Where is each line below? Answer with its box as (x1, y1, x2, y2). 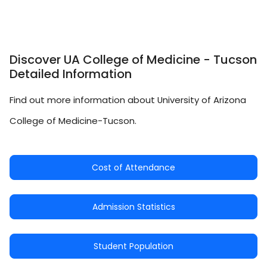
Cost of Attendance (92, 162, 175, 174)
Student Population (94, 240, 173, 253)
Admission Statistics (92, 201, 175, 213)
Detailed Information (10, 66, 132, 83)
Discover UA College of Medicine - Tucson (10, 51, 257, 69)
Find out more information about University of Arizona (10, 94, 246, 107)
